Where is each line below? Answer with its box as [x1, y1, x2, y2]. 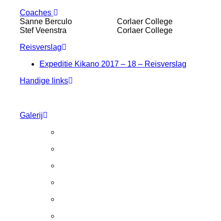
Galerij [20, 111, 43, 120]
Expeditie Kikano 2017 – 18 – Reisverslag [39, 60, 186, 69]
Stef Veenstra [20, 26, 67, 35]
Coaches [20, 8, 51, 17]
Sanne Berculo [20, 17, 72, 26]
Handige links [20, 76, 68, 85]
